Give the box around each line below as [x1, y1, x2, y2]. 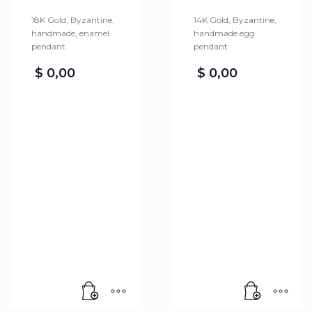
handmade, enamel [31, 27, 109, 38]
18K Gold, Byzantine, [31, 14, 114, 25]
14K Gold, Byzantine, [193, 14, 276, 25]
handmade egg [193, 27, 255, 38]
